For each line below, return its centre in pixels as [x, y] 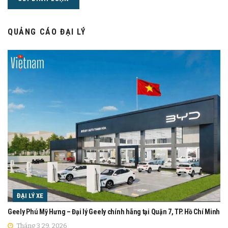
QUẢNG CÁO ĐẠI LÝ [47, 32]
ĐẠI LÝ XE [30, 195]
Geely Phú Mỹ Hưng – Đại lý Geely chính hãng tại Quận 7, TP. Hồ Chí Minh [114, 211]
